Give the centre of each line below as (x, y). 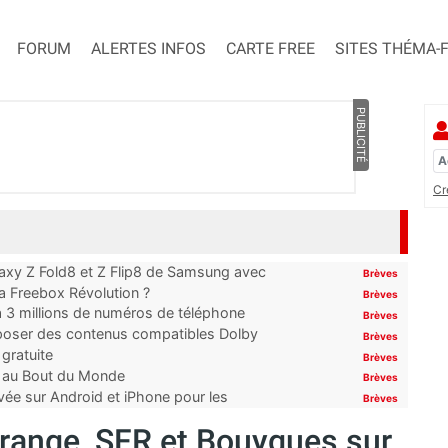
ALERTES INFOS (148, 49)
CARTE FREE (270, 49)
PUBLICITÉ (360, 135)
